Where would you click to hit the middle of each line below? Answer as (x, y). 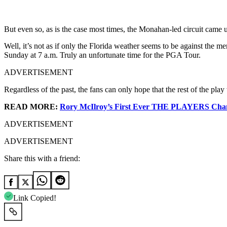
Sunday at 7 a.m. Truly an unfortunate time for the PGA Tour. (102, 55)
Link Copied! (35, 198)
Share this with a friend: (42, 158)
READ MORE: (32, 106)
